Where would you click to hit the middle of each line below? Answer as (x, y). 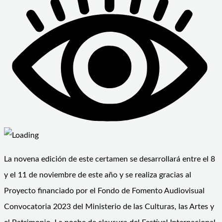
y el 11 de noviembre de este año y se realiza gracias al (98, 175)
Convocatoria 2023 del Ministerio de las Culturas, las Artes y (109, 207)
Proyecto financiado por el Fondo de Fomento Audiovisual (104, 191)
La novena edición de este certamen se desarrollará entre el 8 (110, 159)
